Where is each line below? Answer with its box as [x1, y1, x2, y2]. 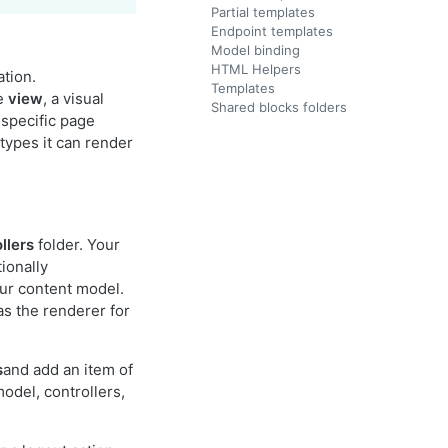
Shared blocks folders [211, 99, 347, 115]
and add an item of [3, 360, 133, 379]
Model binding [211, 42, 300, 58]
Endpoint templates [211, 23, 333, 39]
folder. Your [34, 235, 120, 254]
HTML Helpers [211, 61, 301, 77]
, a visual [43, 89, 104, 108]
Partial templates [211, 4, 315, 20]
